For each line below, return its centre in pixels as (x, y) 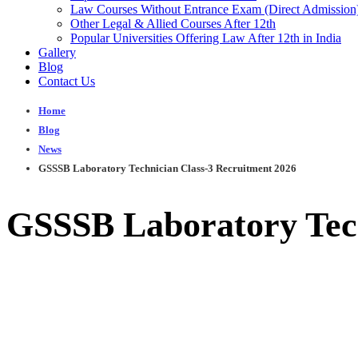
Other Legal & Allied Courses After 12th (173, 24)
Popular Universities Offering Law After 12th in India (206, 38)
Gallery (57, 52)
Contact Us (67, 81)
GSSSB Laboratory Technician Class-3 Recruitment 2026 (167, 168)
